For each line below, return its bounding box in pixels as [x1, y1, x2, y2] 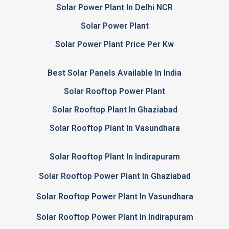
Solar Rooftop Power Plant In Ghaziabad [38, 171, 191, 181]
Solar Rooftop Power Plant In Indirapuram [36, 212, 193, 222]
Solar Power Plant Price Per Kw [55, 39, 174, 50]
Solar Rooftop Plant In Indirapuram [49, 152, 180, 162]
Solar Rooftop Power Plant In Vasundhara [36, 192, 193, 202]
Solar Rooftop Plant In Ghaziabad [52, 105, 177, 115]
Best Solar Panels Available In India [48, 68, 181, 78]
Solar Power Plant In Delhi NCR [56, 3, 173, 13]
